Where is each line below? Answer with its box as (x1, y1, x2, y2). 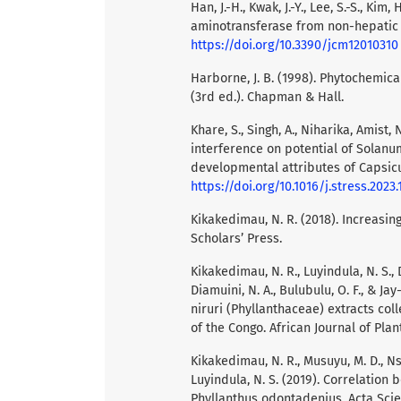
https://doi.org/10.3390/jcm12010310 (191, 37, 398, 53)
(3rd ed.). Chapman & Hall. (191, 89, 344, 105)
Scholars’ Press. (191, 230, 282, 246)
